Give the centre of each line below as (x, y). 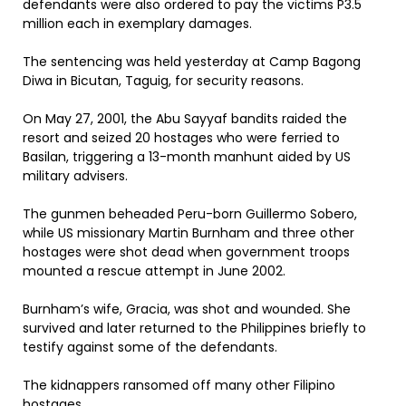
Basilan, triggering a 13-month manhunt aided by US (187, 157)
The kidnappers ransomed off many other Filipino (179, 385)
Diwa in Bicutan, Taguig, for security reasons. (163, 81)
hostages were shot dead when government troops (186, 252)
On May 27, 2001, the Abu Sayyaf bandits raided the (185, 119)
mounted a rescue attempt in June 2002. (154, 271)
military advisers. (75, 176)
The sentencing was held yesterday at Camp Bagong (192, 62)
